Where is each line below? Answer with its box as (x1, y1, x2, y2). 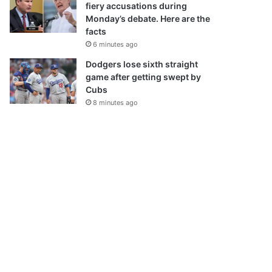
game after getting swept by (86, 72, 201, 82)
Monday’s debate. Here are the (86, 13, 210, 24)
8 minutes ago (93, 98, 138, 107)
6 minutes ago (93, 40, 138, 49)
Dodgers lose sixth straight (86, 59, 198, 69)
